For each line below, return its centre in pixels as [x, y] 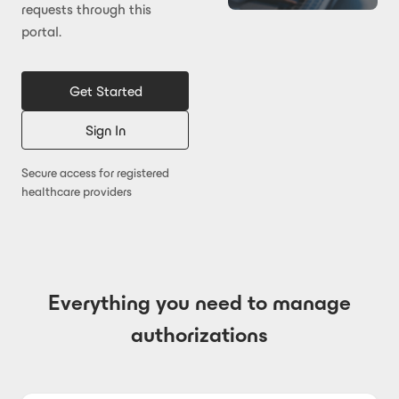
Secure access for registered [95, 173]
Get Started [106, 91]
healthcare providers [77, 192]
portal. [41, 32]
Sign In [106, 130]
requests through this [86, 9]
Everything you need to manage [199, 303]
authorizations [199, 335]
